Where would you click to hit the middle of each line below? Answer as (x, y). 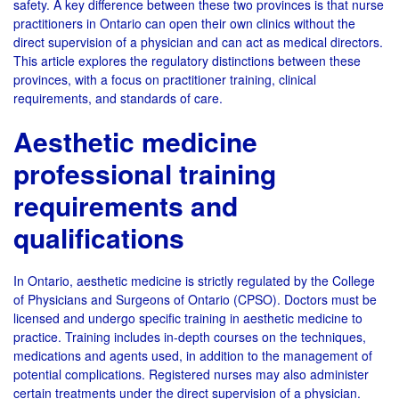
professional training (145, 173)
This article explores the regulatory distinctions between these (187, 61)
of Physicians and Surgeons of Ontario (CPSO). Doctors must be (195, 299)
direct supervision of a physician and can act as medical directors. (198, 42)
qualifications (99, 237)
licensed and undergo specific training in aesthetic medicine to (188, 318)
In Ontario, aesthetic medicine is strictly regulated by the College (194, 281)
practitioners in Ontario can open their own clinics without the (184, 23)
